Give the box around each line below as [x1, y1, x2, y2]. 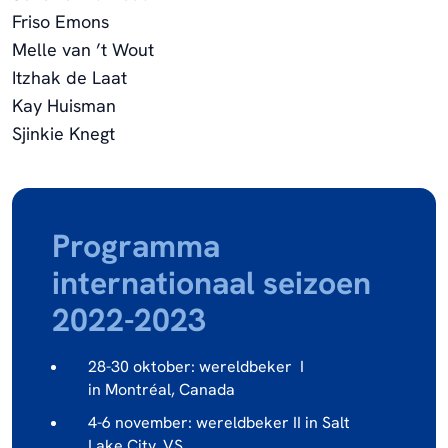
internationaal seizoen [52, 261, 371, 304]
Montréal [101, 378, 171, 400]
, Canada [171, 378, 235, 400]
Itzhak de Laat [12, 65, 137, 89]
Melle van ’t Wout [12, 37, 159, 61]
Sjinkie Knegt [12, 121, 115, 145]
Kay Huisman [12, 93, 126, 117]
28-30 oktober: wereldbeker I [88, 355, 304, 377]
